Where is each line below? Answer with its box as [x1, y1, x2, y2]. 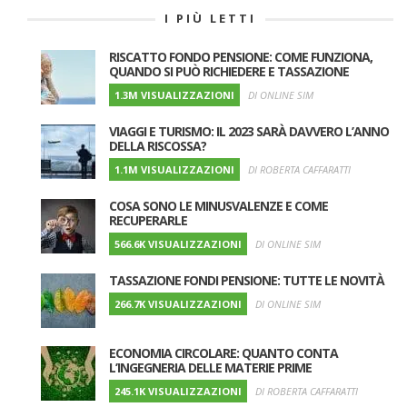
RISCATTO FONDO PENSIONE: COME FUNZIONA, [109, 47, 372, 65]
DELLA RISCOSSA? [109, 136, 206, 154]
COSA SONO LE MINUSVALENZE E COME [109, 196, 328, 214]
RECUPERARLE [109, 211, 187, 229]
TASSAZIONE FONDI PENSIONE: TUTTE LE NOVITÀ [109, 271, 384, 289]
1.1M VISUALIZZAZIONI [114, 162, 234, 176]
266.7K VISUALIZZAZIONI [114, 296, 242, 311]
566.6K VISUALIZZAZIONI [114, 236, 242, 251]
